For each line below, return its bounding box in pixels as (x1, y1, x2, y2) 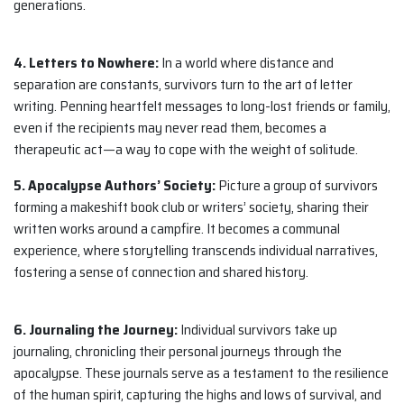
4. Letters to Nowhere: (14, 51, 159, 75)
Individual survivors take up (178, 318, 337, 342)
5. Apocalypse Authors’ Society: (14, 174, 216, 197)
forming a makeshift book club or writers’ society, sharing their (14, 196, 369, 219)
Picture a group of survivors (216, 174, 378, 197)
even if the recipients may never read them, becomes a (14, 116, 326, 140)
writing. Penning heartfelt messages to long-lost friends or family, (14, 95, 390, 118)
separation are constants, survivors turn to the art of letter (14, 73, 353, 96)
